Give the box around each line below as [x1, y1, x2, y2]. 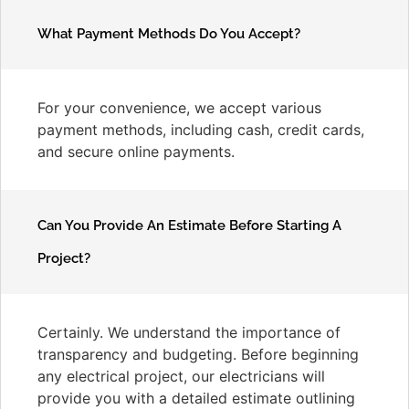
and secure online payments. [37, 142, 235, 161]
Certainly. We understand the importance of [37, 322, 341, 341]
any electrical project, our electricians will [37, 366, 325, 385]
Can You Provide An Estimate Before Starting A [37, 216, 341, 234]
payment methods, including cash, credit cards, [37, 120, 364, 139]
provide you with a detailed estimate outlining [37, 388, 355, 407]
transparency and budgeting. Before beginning [37, 344, 359, 363]
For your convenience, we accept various [37, 98, 321, 117]
